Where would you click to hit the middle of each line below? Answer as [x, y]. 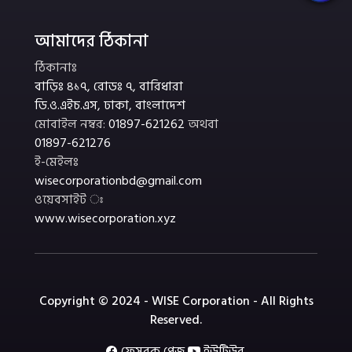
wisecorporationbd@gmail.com [118, 181]
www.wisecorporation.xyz [105, 219]
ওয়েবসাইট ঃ [69, 200]
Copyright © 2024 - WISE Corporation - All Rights [176, 301]
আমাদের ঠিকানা [92, 42]
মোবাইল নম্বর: [71, 125]
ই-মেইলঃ [57, 162]
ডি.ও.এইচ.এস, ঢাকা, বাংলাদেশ [110, 106]
